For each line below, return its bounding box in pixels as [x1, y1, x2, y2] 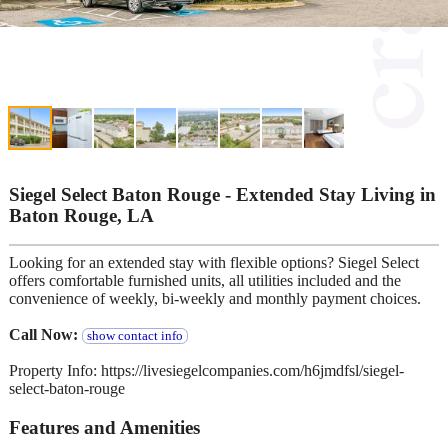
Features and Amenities [9, 416, 200, 438]
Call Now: [9, 326, 82, 344]
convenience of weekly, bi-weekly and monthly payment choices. [9, 290, 421, 308]
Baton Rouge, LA [9, 204, 154, 226]
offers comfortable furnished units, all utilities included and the [9, 272, 401, 290]
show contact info [86, 329, 183, 344]
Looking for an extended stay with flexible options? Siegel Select [9, 254, 419, 272]
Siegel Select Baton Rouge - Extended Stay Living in [9, 183, 436, 205]
